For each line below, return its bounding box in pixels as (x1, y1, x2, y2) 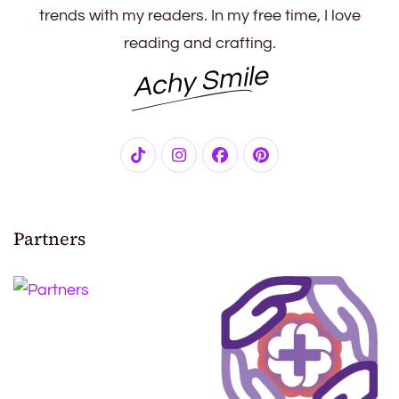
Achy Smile (131, 61, 268, 102)
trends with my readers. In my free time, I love (38, 7, 361, 25)
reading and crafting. (123, 35, 276, 53)
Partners (13, 226, 85, 252)
